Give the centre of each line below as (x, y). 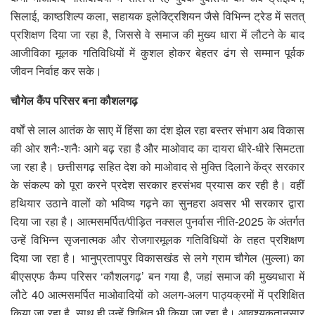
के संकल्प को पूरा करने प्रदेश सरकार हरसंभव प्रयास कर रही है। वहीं (157, 184)
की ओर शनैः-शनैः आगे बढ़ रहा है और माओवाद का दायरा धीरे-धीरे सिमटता (157, 148)
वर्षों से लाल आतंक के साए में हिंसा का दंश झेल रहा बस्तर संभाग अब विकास (157, 129)
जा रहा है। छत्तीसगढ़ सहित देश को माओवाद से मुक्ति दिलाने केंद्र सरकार (157, 166)
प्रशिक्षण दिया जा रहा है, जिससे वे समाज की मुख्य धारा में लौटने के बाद (157, 34)
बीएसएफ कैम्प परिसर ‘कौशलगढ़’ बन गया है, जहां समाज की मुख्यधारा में (157, 276)
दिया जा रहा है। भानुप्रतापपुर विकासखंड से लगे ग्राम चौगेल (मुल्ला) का (157, 257)
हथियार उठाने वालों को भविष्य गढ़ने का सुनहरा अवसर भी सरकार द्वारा (157, 202)
